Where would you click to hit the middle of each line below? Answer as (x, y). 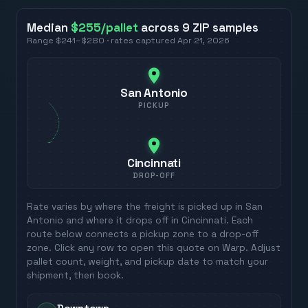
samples (236, 28)
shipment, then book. (76, 276)
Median (49, 28)
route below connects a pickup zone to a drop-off (143, 234)
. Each (240, 221)
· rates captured (141, 41)
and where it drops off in (123, 221)
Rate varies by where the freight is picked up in (136, 207)
